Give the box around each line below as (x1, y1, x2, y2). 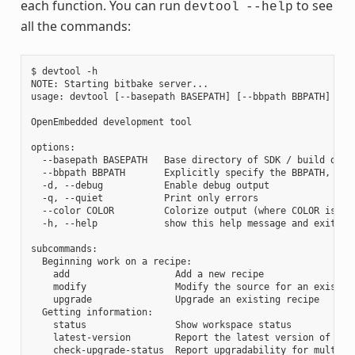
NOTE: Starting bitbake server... (30, 78, 208, 90)
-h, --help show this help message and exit (30, 217, 336, 229)
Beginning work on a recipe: (30, 255, 192, 267)
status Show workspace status (30, 319, 292, 330)
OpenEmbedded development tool (30, 116, 192, 128)
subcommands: (30, 242, 97, 254)
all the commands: (20, 17, 131, 35)
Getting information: (30, 306, 153, 318)
